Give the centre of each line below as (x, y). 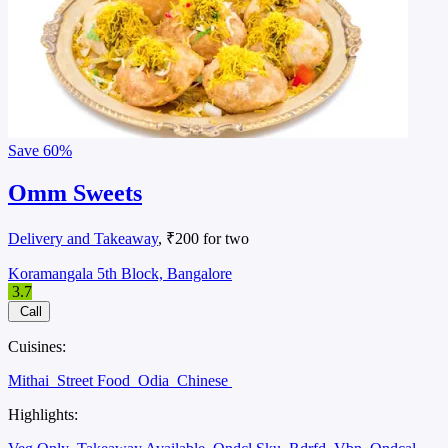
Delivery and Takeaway (83, 238)
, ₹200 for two (203, 238)
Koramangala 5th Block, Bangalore (120, 273)
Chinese (204, 380)
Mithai (30, 380)
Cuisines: (37, 346)
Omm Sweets (75, 192)
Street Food (95, 380)
